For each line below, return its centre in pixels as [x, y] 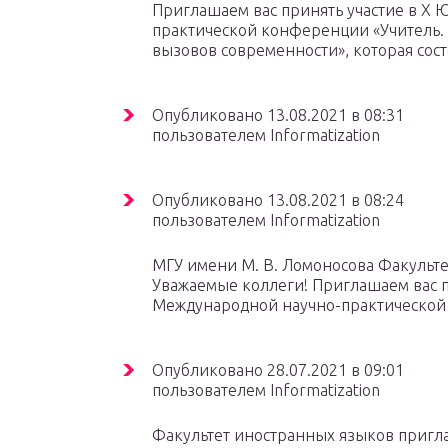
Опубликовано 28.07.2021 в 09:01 [278, 370]
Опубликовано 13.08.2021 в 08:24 [278, 200]
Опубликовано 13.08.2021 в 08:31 [278, 115]
